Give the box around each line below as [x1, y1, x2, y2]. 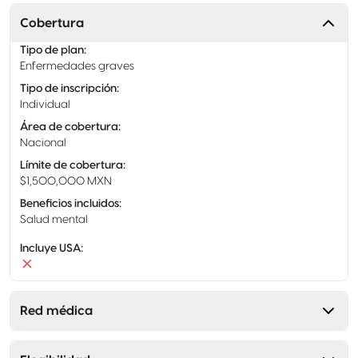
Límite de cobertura [20, 160, 123, 171]
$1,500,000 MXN [20, 176, 112, 187]
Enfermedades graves [20, 61, 134, 72]
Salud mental [20, 214, 88, 225]
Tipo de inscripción [20, 83, 117, 94]
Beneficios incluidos [20, 198, 119, 209]
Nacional [20, 137, 66, 149]
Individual [20, 99, 70, 110]
